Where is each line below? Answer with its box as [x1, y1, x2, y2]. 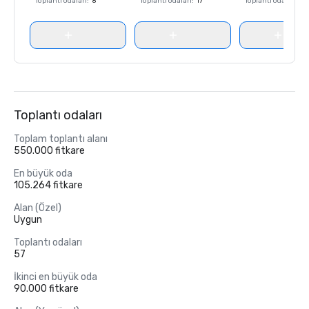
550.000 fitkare [14, 145, 85, 157]
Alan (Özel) [14, 202, 61, 214]
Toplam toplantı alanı [14, 133, 108, 145]
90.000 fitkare [14, 283, 79, 295]
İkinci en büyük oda [14, 271, 97, 283]
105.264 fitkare [14, 179, 83, 191]
